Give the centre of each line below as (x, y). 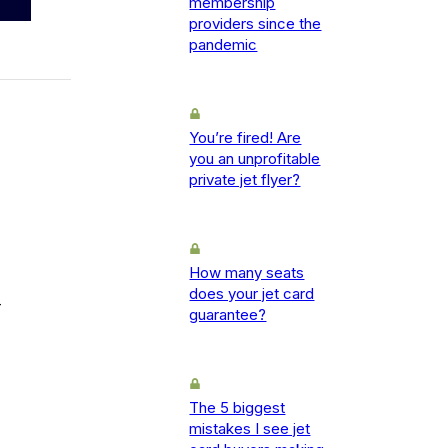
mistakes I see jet (250, 429)
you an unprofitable (255, 159)
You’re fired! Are (245, 138)
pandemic (223, 45)
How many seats (247, 273)
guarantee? (228, 315)
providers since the (255, 24)
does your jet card (252, 294)
